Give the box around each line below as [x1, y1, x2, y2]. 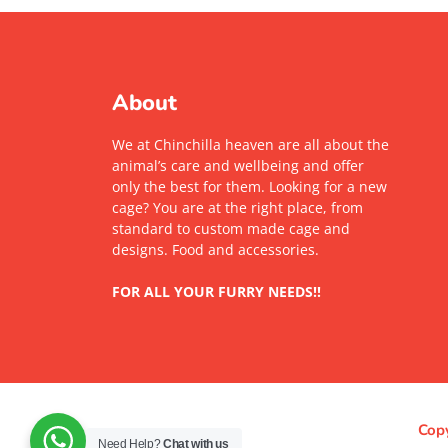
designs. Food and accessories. [112, 240, 319, 260]
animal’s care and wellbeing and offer [112, 156, 364, 176]
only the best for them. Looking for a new [112, 177, 387, 197]
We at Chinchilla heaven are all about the [112, 135, 389, 155]
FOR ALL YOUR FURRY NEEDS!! [112, 282, 321, 302]
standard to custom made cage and [112, 219, 350, 239]
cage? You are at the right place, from [112, 198, 363, 218]
